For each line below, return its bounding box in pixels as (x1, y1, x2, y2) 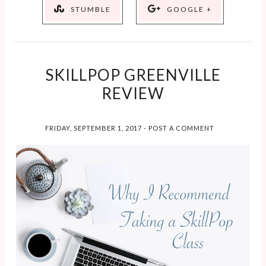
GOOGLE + (166, 5, 212, 14)
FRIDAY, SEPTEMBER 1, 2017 (45, 124, 144, 132)
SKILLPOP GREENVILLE (45, 65, 221, 84)
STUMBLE (70, 5, 111, 14)
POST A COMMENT (148, 124, 214, 132)
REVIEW (101, 84, 164, 103)
